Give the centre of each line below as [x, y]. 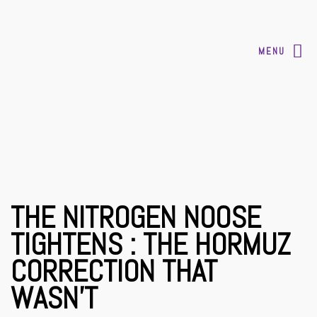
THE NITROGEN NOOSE [136, 218]
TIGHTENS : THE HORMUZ [151, 244]
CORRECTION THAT [114, 271]
